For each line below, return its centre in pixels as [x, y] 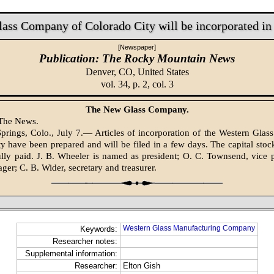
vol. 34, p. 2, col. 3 [137, 84]
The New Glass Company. [137, 110]
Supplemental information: [71, 254]
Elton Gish [141, 266]
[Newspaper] [137, 47]
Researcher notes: [85, 242]
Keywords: [98, 229]
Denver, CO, [111, 72]
